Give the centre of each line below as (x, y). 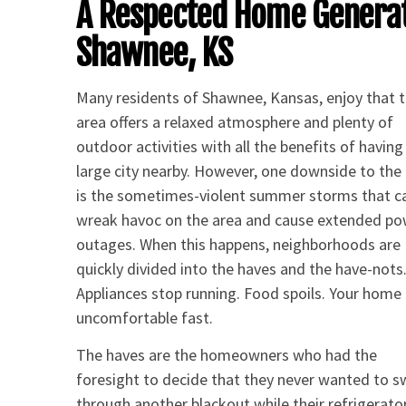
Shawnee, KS (154, 53)
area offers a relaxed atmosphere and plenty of (235, 122)
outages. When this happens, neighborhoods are (239, 245)
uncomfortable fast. (145, 318)
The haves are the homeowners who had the (227, 354)
